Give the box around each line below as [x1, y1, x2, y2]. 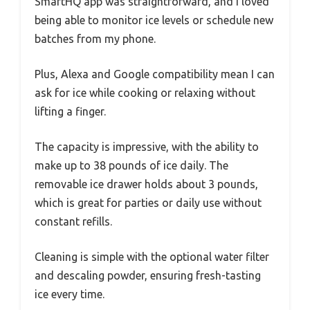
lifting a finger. [35, 105, 106, 118]
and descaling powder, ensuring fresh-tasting [35, 269, 261, 282]
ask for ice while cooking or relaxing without [35, 86, 255, 100]
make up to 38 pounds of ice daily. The [35, 159, 228, 172]
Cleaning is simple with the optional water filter [35, 250, 269, 264]
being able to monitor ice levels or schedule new [35, 14, 273, 27]
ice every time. [35, 288, 104, 301]
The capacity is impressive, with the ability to [35, 140, 259, 154]
